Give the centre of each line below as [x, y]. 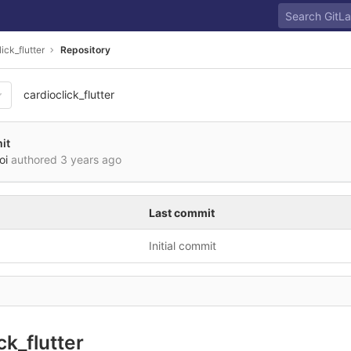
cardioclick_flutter [69, 94]
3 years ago [91, 159]
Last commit [182, 213]
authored [34, 159]
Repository [85, 49]
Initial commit [183, 246]
